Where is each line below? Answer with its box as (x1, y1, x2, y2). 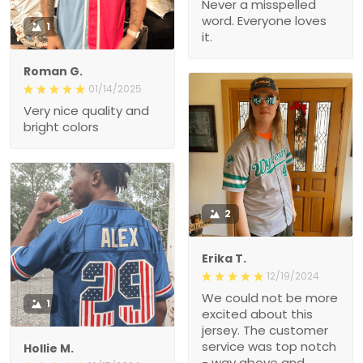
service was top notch (202, 337, 336, 355)
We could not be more (202, 288, 338, 306)
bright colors (23, 117, 99, 135)
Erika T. (202, 250, 246, 267)
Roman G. (23, 62, 83, 79)
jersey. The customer (202, 321, 328, 339)
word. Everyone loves (202, 11, 327, 29)
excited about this (202, 305, 313, 322)
